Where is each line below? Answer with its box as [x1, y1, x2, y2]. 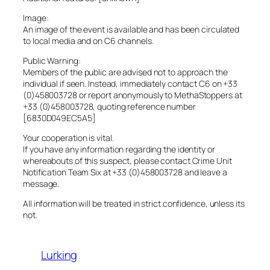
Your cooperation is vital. [23, 132, 114, 144]
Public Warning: [23, 55, 81, 67]
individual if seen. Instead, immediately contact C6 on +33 [23, 78, 238, 90]
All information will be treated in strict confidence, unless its [23, 198, 245, 210]
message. [23, 178, 60, 190]
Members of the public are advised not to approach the [23, 66, 228, 78]
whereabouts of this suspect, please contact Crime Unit [23, 155, 232, 167]
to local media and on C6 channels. [23, 35, 154, 47]
